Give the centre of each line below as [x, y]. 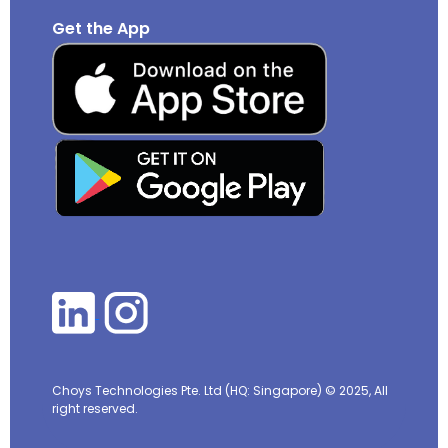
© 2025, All [357, 391]
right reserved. [95, 409]
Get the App [101, 28]
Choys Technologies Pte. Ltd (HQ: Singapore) [189, 391]
